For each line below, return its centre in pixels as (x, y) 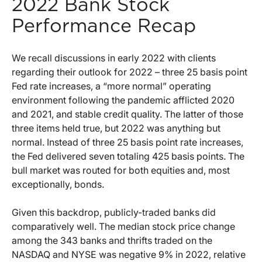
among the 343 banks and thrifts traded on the (112, 241)
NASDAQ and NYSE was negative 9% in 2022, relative (129, 255)
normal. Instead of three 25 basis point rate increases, (127, 142)
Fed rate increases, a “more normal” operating (111, 86)
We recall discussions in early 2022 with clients (114, 58)
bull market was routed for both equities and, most (121, 170)
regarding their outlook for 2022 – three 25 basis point (130, 72)
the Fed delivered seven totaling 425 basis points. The (128, 156)
